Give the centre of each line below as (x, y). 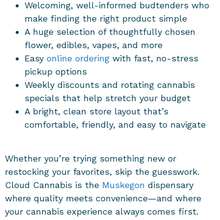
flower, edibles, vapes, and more (96, 45)
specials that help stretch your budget (110, 98)
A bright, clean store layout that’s (96, 111)
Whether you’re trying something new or (91, 158)
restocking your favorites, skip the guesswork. (102, 171)
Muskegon (124, 185)
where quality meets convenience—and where (103, 198)
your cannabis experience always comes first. (102, 211)
